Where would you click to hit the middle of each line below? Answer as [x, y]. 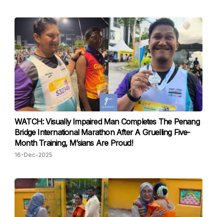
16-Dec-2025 [33, 155]
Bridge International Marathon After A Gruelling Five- [102, 132]
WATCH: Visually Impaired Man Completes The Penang [107, 122]
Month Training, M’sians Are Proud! [74, 143]
